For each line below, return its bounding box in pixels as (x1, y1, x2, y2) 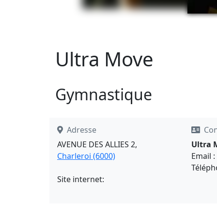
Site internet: (57, 174, 104, 185)
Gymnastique (55, 83, 152, 105)
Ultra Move (55, 46, 154, 72)
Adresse (67, 124, 96, 136)
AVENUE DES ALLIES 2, (57, 139, 137, 150)
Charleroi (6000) (57, 151, 115, 162)
